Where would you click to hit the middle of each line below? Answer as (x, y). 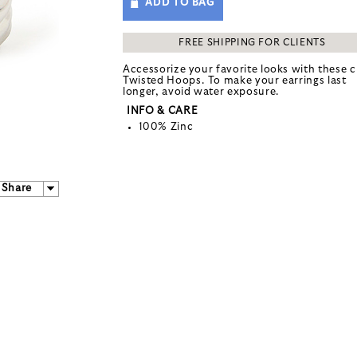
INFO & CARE (163, 111)
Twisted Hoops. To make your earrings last (235, 80)
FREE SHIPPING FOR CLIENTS (252, 42)
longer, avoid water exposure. (201, 92)
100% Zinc (166, 127)
